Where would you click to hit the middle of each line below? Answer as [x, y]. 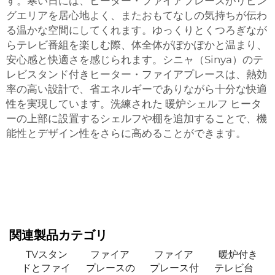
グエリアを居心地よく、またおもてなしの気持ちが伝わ [137, 15]
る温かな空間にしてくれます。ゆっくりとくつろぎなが [137, 30]
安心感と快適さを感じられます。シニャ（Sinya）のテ [135, 60]
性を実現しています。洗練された [86, 104]
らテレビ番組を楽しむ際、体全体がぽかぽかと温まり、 [137, 45]
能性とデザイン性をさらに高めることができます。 [126, 133]
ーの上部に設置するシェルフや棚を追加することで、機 [137, 118]
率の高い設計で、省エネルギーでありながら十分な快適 [137, 89]
